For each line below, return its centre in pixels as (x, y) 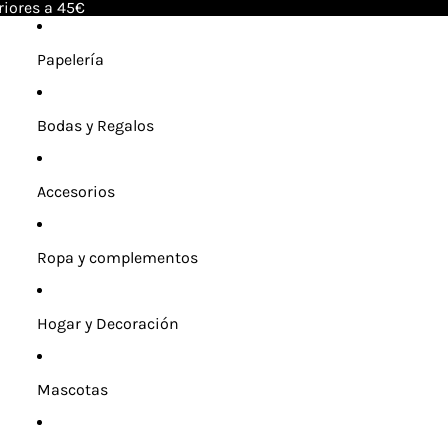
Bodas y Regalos (95, 125)
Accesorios (75, 191)
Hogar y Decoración (107, 323)
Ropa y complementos (117, 257)
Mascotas (72, 389)
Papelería (70, 59)
